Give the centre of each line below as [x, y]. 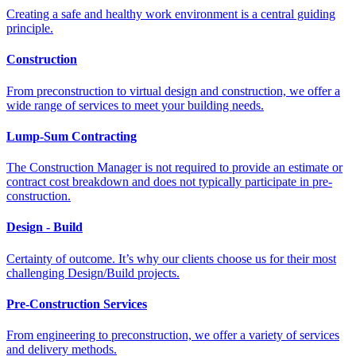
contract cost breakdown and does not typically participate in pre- [169, 182]
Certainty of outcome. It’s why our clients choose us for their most [171, 258]
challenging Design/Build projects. [93, 273]
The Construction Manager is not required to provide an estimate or [174, 168]
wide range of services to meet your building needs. [135, 105]
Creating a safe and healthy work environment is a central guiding [171, 14]
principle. [30, 29]
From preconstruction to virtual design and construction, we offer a [173, 91]
